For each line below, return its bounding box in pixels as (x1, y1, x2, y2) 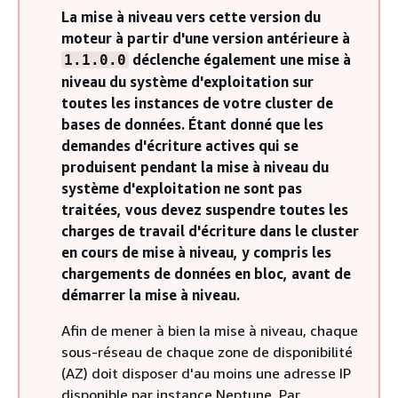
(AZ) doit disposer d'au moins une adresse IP (61, 364, 351, 382)
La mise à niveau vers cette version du (61, 8, 321, 26)
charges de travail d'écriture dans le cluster (61, 222, 359, 240)
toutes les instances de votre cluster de (61, 94, 333, 112)
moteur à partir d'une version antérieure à (61, 29, 350, 47)
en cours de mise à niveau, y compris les (61, 243, 331, 261)
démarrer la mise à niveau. (61, 286, 240, 304)
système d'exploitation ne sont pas (61, 179, 302, 197)
